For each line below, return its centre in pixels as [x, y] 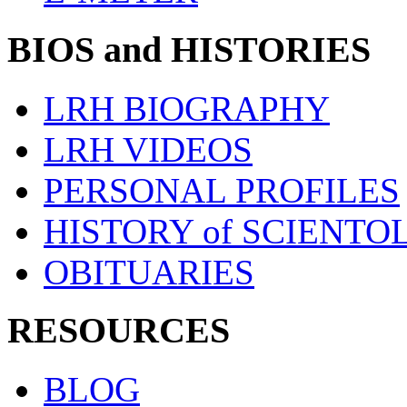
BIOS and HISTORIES [189, 50]
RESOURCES [119, 331]
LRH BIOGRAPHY [187, 108]
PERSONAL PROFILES [222, 190]
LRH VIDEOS [148, 149]
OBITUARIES [149, 272]
